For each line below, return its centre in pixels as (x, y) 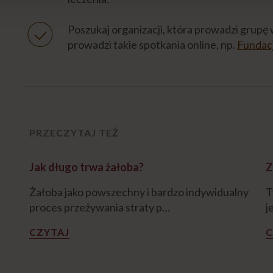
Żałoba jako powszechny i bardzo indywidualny (139, 192)
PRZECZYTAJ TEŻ (74, 132)
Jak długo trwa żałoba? (86, 167)
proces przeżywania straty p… (99, 207)
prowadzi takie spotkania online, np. (152, 44)
